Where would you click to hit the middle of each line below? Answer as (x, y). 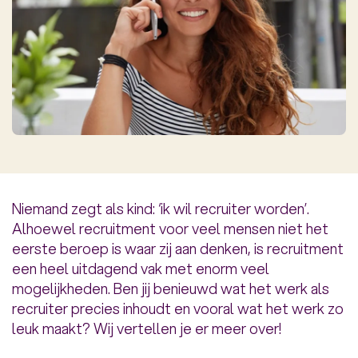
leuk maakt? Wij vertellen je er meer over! (147, 329)
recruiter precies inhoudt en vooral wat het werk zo (178, 309)
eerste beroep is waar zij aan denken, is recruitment (178, 249)
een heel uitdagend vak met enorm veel (141, 269)
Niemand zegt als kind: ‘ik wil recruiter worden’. (161, 209)
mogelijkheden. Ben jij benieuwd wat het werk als (171, 289)
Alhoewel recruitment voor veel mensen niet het (170, 229)
